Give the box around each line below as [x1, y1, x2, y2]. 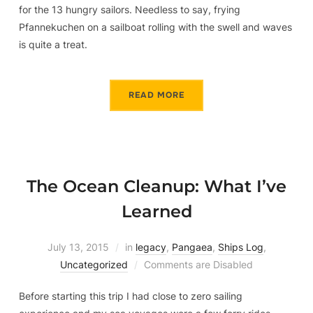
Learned [121, 201, 192, 221]
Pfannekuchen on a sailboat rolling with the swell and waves [18, 20, 292, 33]
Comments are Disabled [144, 258, 253, 270]
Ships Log [217, 240, 263, 253]
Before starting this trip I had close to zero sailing [18, 289, 242, 302]
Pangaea [171, 240, 212, 253]
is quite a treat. [18, 38, 87, 50]
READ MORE [129, 89, 184, 101]
